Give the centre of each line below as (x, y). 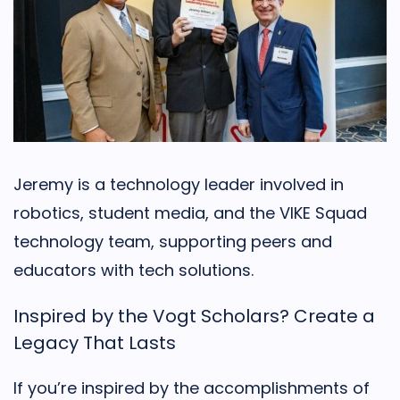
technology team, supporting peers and (173, 241)
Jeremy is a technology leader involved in (179, 184)
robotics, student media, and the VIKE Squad (190, 212)
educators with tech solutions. (133, 270)
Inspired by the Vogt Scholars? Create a (194, 316)
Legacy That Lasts (95, 342)
